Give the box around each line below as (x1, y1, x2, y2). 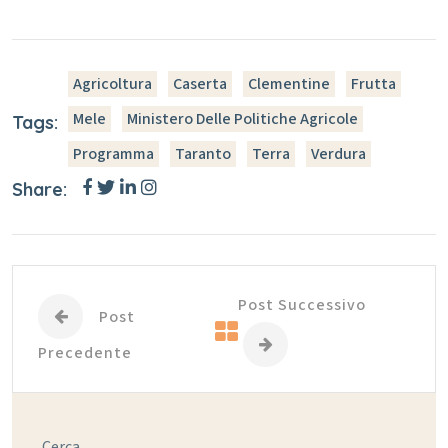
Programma (73, 142, 154, 165)
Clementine (248, 72, 330, 95)
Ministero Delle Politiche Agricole (127, 107, 358, 130)
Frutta (351, 72, 396, 95)
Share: (12, 177, 67, 201)
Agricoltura (73, 72, 152, 95)
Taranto (175, 142, 231, 165)
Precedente (38, 341, 132, 364)
